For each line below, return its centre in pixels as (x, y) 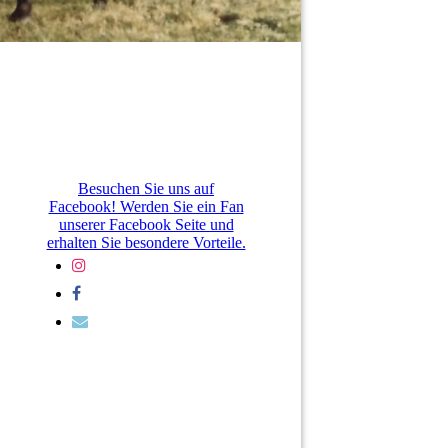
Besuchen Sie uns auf (146, 189)
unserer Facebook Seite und (146, 225)
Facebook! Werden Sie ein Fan (146, 207)
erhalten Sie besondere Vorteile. (146, 243)
